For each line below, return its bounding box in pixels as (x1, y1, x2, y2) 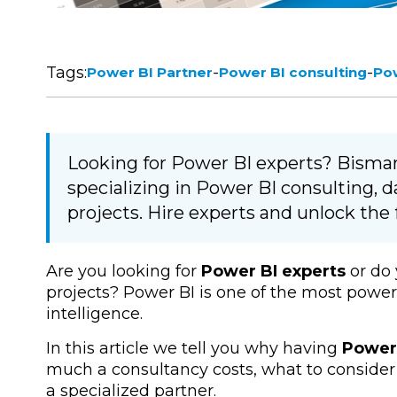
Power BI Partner (87, 64, 213, 82)
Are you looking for (46, 261, 201, 282)
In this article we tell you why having (46, 339, 342, 359)
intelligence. (46, 304, 143, 324)
